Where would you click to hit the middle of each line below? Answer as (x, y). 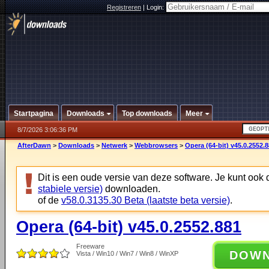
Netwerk (114, 145)
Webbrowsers (156, 145)
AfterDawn (34, 145)
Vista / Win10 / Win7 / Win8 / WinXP (127, 253)
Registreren (124, 7)
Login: (156, 7)
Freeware (90, 246)
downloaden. (131, 189)
